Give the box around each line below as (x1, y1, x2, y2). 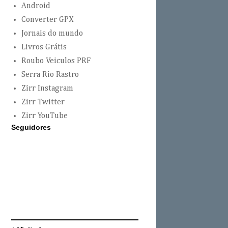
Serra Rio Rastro (21, 71, 79, 79)
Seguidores (11, 123, 51, 132)
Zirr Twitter (21, 98, 65, 107)
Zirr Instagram (21, 84, 73, 93)
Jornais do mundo (21, 30, 83, 38)
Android (21, 2, 50, 11)
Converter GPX (21, 16, 74, 24)
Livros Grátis (21, 43, 67, 52)
